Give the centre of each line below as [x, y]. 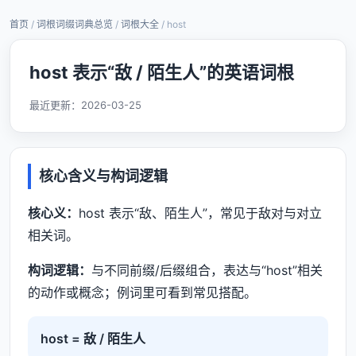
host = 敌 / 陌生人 [93, 339]
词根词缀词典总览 [75, 24]
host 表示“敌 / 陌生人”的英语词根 [162, 72]
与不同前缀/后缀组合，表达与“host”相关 [207, 270]
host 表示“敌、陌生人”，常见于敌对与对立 [200, 213]
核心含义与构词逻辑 [103, 176]
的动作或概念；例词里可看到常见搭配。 [142, 292]
